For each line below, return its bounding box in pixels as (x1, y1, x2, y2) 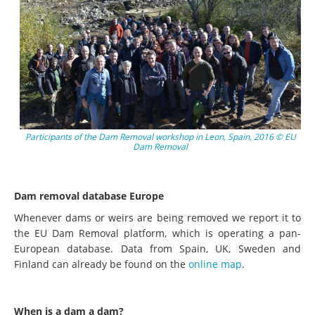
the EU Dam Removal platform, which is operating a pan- (14, 226, 301, 240)
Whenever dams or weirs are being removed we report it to (14, 210, 301, 224)
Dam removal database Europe (14, 188, 164, 202)
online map (188, 257, 242, 271)
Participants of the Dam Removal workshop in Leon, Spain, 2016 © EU (25, 130, 296, 143)
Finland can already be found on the (14, 257, 188, 271)
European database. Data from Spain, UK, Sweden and (14, 241, 301, 255)
